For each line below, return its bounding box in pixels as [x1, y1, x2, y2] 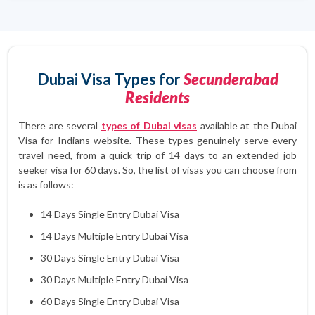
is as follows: [18, 179, 74, 191]
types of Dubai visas [101, 120, 197, 131]
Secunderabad [183, 70, 278, 89]
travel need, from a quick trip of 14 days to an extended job [18, 149, 297, 161]
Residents [125, 88, 190, 107]
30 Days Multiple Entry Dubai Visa [41, 274, 188, 285]
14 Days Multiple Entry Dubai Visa [41, 230, 188, 242]
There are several [18, 120, 101, 131]
